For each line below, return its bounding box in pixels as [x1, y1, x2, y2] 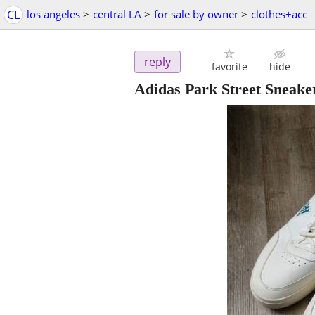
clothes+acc [251, 7, 307, 21]
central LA [93, 7, 141, 21]
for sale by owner [154, 7, 238, 21]
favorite [211, 60, 247, 74]
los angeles [27, 7, 80, 21]
